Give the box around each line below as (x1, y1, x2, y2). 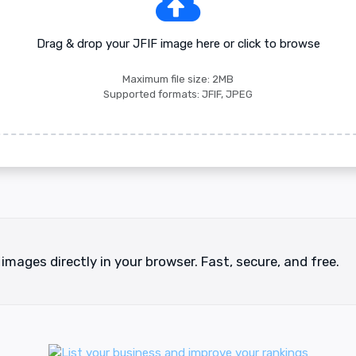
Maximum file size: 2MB (122, 73, 234, 85)
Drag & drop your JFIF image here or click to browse (36, 37, 320, 51)
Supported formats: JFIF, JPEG (103, 88, 253, 100)
